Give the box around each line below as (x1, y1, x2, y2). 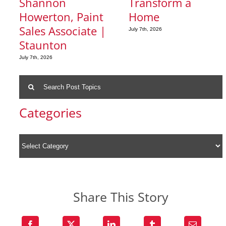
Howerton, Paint (19, 9, 104, 25)
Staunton (19, 37, 68, 53)
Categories (19, 104, 82, 122)
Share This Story (73, 189, 169, 206)
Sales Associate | (19, 23, 106, 39)
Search (19, 76, 45, 85)
